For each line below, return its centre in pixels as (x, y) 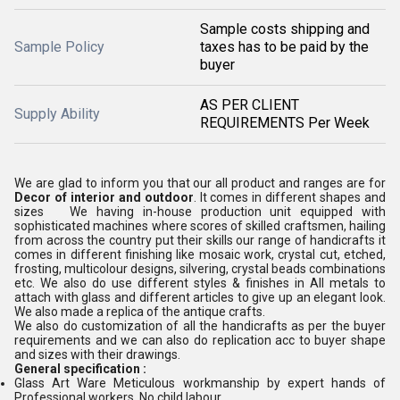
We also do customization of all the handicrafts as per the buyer (200, 326)
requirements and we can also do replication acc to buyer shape (200, 340)
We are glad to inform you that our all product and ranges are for (200, 183)
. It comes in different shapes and (290, 197)
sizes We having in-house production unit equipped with (200, 212)
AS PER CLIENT (250, 105)
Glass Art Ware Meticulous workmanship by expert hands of (200, 383)
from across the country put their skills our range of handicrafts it (200, 240)
